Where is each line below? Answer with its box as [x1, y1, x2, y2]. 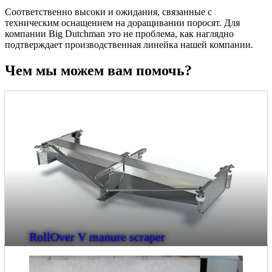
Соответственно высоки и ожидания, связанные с [5, 7, 212, 18]
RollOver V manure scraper [29, 229, 165, 243]
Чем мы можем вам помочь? [5, 63, 192, 79]
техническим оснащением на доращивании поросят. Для [5, 18, 240, 29]
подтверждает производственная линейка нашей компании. [5, 39, 256, 50]
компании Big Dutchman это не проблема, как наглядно [5, 29, 234, 39]
